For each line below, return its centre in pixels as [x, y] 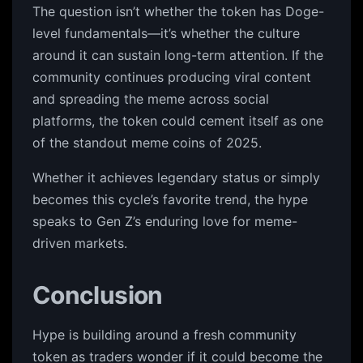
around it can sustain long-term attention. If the [178, 55]
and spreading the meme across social [151, 99]
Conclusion [98, 295]
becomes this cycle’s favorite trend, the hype [170, 199]
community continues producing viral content [172, 77]
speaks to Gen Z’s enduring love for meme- [165, 221]
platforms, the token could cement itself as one [178, 121]
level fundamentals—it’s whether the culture [166, 33]
